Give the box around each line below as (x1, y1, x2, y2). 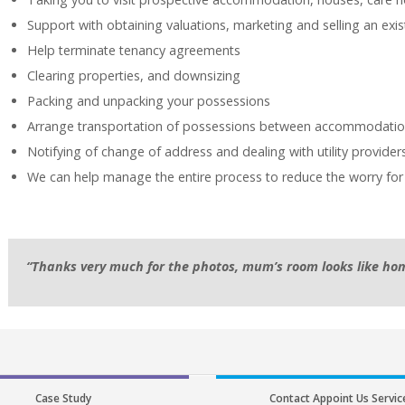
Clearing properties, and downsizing (27, 67, 241, 85)
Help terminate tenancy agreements (27, 42, 241, 60)
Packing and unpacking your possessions (27, 92, 271, 110)
